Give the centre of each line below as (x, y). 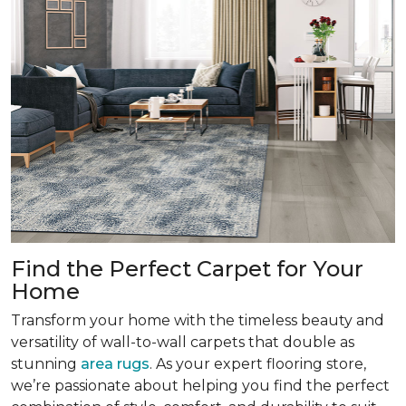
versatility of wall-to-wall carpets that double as (183, 342)
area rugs (115, 363)
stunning (46, 363)
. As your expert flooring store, (258, 363)
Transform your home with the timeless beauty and (198, 320)
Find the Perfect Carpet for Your (187, 268)
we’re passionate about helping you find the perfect (200, 385)
